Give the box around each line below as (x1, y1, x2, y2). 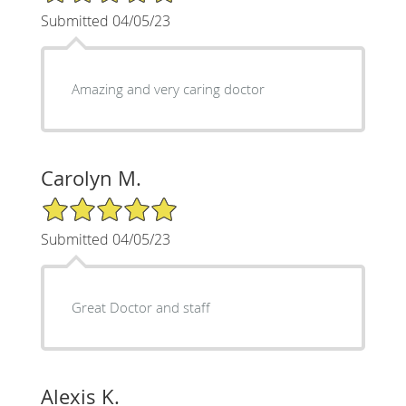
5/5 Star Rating (40, 195, 130, 213)
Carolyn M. (40, 165, 141, 192)
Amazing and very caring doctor (71, 80, 265, 99)
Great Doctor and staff (71, 298, 210, 317)
